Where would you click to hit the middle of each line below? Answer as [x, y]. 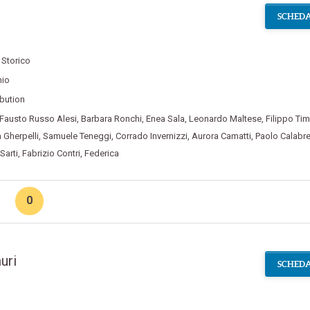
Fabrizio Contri [51, 154]
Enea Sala [165, 119]
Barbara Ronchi [111, 119]
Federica [101, 154]
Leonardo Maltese [225, 119]
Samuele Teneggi [77, 136]
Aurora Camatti [221, 136]
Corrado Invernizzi [151, 136]
